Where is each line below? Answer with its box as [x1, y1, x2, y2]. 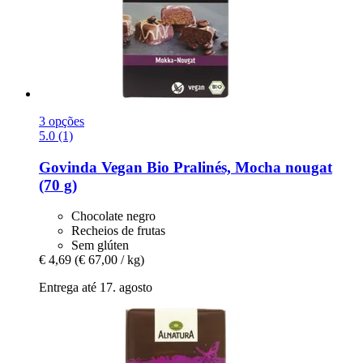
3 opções [39, 114, 84, 128]
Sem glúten [71, 238, 129, 253]
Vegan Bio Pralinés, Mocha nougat [97, 158, 332, 176]
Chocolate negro [71, 209, 156, 224]
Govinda [39, 158, 97, 176]
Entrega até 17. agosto [39, 280, 152, 295]
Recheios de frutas [71, 224, 165, 238]
